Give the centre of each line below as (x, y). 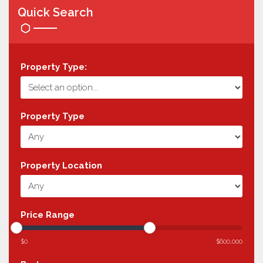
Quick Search (55, 12)
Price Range (48, 215)
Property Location (61, 165)
